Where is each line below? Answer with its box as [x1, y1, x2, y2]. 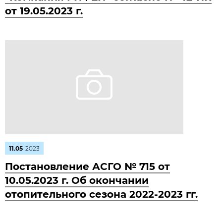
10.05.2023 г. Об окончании [5, 174, 149, 186]
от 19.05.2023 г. [5, 5, 83, 17]
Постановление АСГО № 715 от [5, 161, 170, 172]
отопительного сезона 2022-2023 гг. [5, 188, 198, 200]
